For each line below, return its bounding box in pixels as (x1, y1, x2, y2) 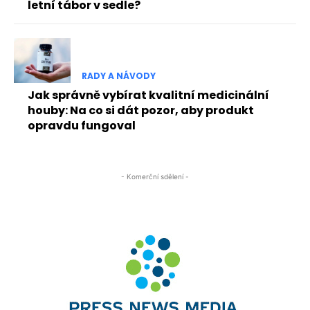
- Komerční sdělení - (121, 172, 189, 181)
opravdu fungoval (28, 117, 136, 134)
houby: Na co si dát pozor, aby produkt (28, 102, 254, 118)
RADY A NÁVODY (81, 69, 156, 82)
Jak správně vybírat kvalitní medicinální (28, 86, 269, 103)
